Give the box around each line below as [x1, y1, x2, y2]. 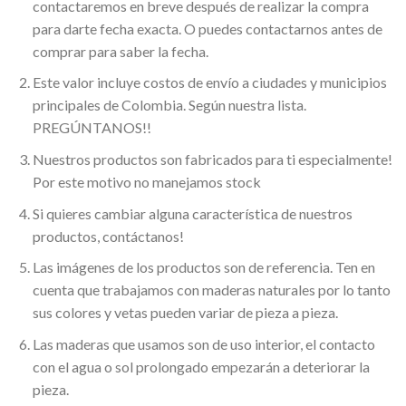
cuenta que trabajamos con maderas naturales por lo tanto [32, 281, 391, 299]
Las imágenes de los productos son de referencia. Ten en [32, 258, 375, 276]
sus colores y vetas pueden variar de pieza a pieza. [32, 304, 338, 322]
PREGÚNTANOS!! [32, 119, 151, 137]
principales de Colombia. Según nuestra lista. [32, 96, 306, 114]
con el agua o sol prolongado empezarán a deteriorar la [32, 357, 370, 375]
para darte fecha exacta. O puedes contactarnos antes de [32, 19, 382, 37]
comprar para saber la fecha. [32, 42, 208, 60]
